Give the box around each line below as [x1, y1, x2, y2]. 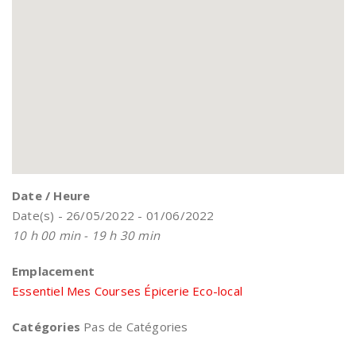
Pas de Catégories [80, 319, 188, 335]
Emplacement [12, 263, 95, 279]
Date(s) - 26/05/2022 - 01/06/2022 [12, 207, 215, 223]
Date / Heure [12, 188, 91, 203]
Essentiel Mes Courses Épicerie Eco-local [12, 283, 242, 299]
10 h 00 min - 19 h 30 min [12, 227, 160, 243]
